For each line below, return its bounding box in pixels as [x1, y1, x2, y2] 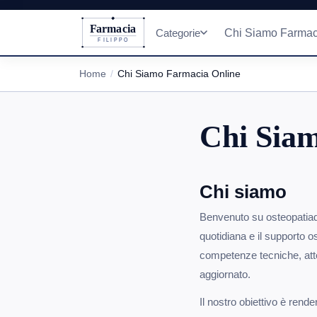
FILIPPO [98, 37, 129, 44]
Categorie [156, 26, 201, 39]
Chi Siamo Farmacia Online [117, 68, 241, 79]
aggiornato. [200, 268, 250, 280]
